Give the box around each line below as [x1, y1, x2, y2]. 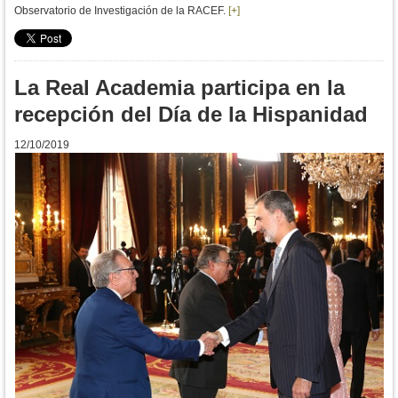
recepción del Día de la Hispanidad [14, 102, 368, 127]
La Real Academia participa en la [14, 76, 345, 100]
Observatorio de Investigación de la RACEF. [14, 4, 226, 18]
